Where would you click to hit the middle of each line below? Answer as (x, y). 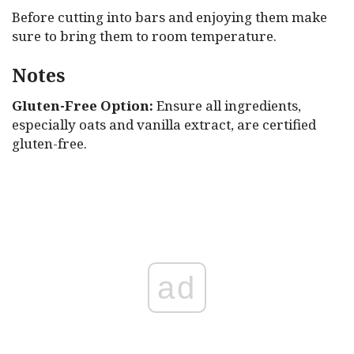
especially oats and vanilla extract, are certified (164, 125)
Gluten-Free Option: (83, 106)
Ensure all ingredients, (227, 106)
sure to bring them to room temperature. (144, 36)
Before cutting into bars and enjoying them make (169, 17)
